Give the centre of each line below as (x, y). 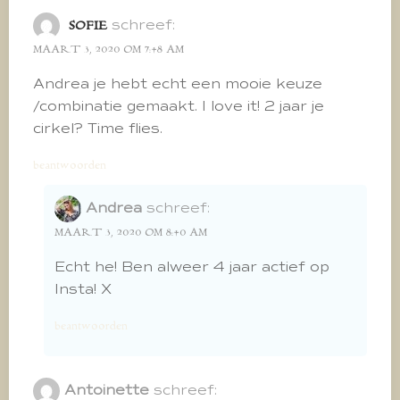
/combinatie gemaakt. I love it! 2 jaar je (179, 106)
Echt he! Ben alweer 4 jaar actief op (192, 267)
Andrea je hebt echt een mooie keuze (178, 83)
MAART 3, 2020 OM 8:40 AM (131, 232)
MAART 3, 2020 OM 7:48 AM (108, 49)
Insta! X (83, 289)
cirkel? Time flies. (98, 128)
